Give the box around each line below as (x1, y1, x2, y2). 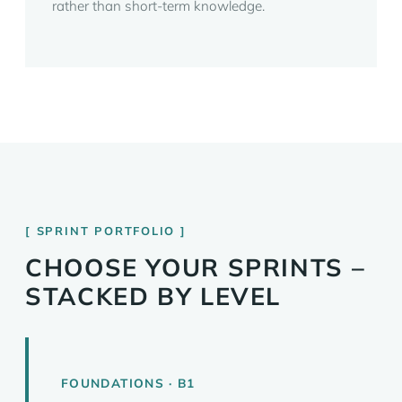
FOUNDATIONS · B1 (61, 375, 196, 390)
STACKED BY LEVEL (25, 281, 282, 311)
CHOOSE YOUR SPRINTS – (25, 252, 366, 283)
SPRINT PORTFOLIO (36, 223, 176, 238)
